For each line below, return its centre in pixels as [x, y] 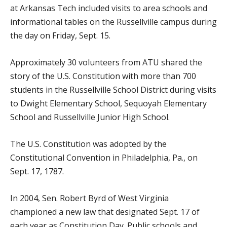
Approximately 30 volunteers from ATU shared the [106, 62]
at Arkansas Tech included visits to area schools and [109, 8]
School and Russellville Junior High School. [90, 117]
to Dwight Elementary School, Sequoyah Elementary [108, 103]
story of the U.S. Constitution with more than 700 [103, 76]
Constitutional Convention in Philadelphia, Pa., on [104, 158]
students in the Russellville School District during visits [113, 90]
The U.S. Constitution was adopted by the [88, 144]
